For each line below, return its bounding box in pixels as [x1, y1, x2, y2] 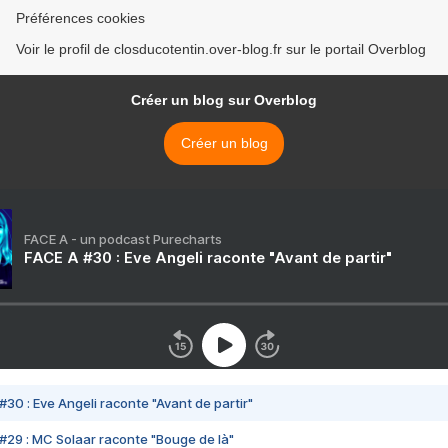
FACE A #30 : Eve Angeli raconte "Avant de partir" [24, 247, 392, 267]
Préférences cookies [16, 9, 145, 26]
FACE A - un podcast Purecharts [24, 230, 222, 247]
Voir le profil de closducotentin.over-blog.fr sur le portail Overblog [16, 40, 426, 57]
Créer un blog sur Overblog [131, 91, 317, 108]
